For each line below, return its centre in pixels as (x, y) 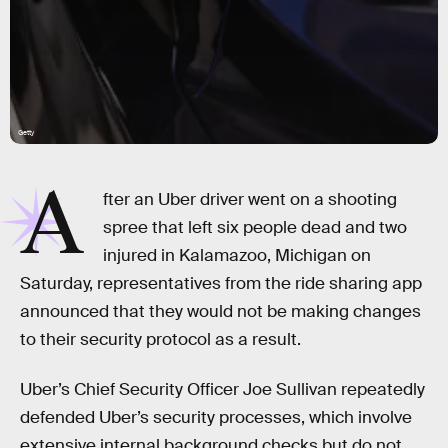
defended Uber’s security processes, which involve (216, 417)
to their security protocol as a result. (160, 339)
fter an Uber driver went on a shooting (250, 199)
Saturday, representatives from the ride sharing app (221, 283)
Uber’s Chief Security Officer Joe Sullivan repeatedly (222, 389)
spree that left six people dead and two (255, 227)
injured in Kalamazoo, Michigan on (237, 255)
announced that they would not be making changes (220, 311)
